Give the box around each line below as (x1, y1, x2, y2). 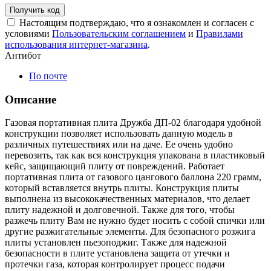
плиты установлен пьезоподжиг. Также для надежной (5, 237, 227, 248)
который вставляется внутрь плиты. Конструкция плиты (5, 183, 239, 194)
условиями (5, 28, 52, 39)
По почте (29, 70, 67, 81)
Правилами (196, 28, 243, 39)
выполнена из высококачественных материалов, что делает (5, 194, 250, 204)
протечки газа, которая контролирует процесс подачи (5, 259, 225, 270)
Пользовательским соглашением (52, 28, 186, 39)
